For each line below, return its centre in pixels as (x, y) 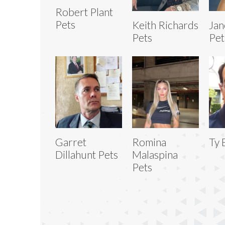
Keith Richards (165, 25)
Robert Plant (84, 12)
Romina (149, 142)
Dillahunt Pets (87, 154)
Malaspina (155, 154)
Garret (71, 142)
